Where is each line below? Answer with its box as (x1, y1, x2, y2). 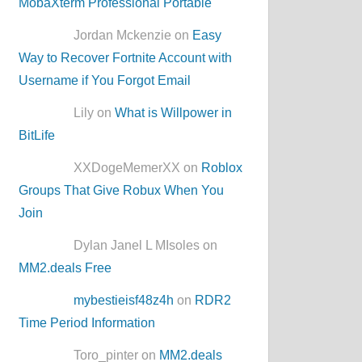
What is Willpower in (115, 106, 233, 120)
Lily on (74, 106, 116, 120)
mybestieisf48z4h (74, 293, 175, 308)
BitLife (19, 128, 56, 143)
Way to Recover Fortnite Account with (19, 51, 233, 65)
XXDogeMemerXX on (74, 161, 202, 175)
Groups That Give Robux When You (19, 183, 225, 198)
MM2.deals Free (19, 261, 112, 276)
